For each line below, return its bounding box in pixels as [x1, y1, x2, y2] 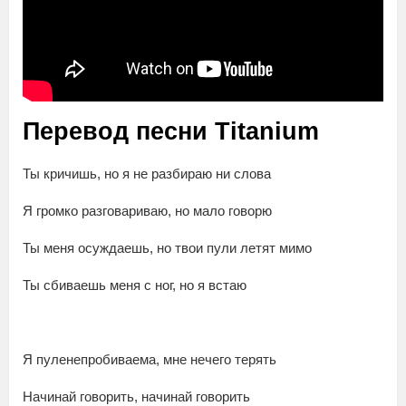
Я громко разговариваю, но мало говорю [23, 203, 272, 219]
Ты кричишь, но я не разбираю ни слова [23, 166, 271, 182]
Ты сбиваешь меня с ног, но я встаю [23, 277, 246, 294]
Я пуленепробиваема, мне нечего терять [23, 352, 276, 368]
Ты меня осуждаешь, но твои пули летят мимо [23, 240, 312, 256]
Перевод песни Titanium [23, 118, 319, 146]
